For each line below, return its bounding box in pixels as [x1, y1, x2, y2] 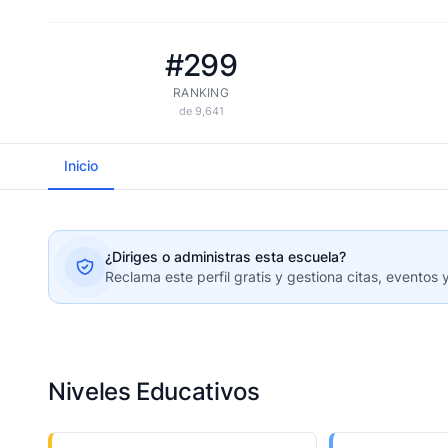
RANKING [172, 85, 230, 100]
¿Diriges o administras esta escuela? [105, 248, 346, 265]
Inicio [64, 157, 98, 174]
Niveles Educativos [48, 377, 260, 406]
